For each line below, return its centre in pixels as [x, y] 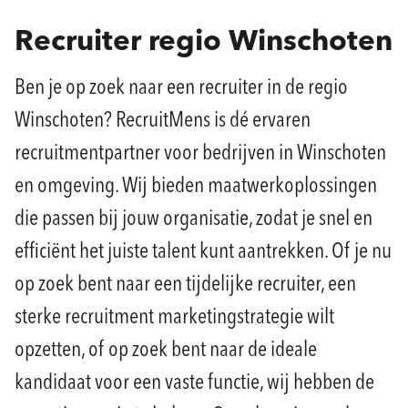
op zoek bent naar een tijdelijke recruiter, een [185, 285]
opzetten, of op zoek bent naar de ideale [166, 351]
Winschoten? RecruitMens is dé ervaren [163, 121]
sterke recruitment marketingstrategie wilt [174, 318]
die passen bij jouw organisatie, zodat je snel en [194, 219]
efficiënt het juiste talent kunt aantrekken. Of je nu [203, 252]
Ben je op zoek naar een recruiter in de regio [181, 88]
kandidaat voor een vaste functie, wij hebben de [194, 383]
